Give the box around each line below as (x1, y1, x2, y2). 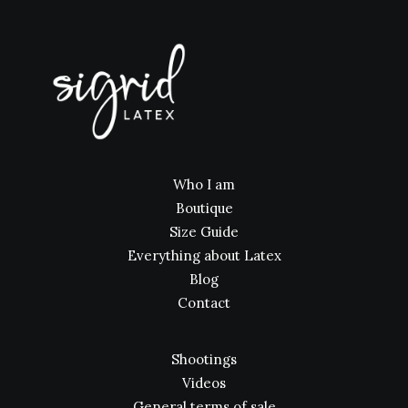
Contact (178, 294, 230, 311)
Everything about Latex (127, 247, 281, 264)
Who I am (173, 176, 235, 193)
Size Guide (169, 223, 239, 240)
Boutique (175, 199, 233, 217)
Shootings (171, 351, 237, 368)
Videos (182, 374, 226, 392)
